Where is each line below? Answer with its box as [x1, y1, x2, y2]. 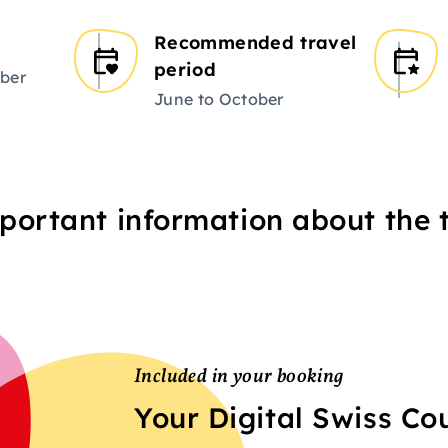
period [154, 58, 217, 82]
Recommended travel [154, 31, 357, 55]
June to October [154, 89, 284, 110]
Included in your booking [134, 363, 344, 392]
